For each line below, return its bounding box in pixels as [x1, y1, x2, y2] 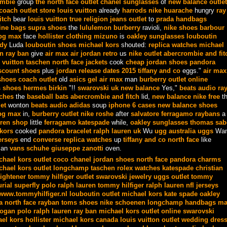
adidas [69, 101, 90, 109]
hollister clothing [37, 32, 92, 40]
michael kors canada [53, 216, 118, 224]
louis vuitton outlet [120, 216, 179, 224]
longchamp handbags [147, 199, 216, 207]
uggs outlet [153, 173, 189, 181]
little [27, 118, 44, 126]
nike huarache [148, 6, 193, 14]
